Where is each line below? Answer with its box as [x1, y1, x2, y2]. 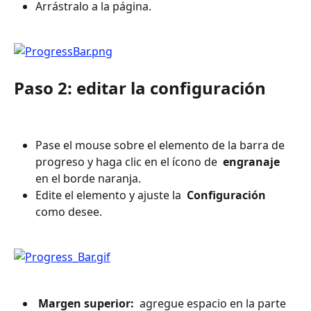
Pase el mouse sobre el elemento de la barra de [35, 137, 287, 153]
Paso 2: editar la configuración [14, 76, 266, 99]
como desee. [35, 204, 102, 220]
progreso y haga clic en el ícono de [35, 154, 220, 170]
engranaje [220, 154, 283, 170]
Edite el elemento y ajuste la [35, 187, 184, 203]
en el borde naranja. [35, 171, 141, 187]
